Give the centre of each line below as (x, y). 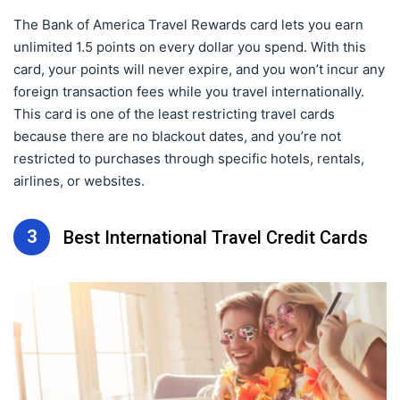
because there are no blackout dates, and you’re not (177, 136)
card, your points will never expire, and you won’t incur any (199, 69)
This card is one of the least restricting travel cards (174, 114)
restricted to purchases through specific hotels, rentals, (189, 158)
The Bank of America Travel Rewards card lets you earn (188, 25)
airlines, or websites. (79, 181)
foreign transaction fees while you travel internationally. (189, 92)
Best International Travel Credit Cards (216, 237)
